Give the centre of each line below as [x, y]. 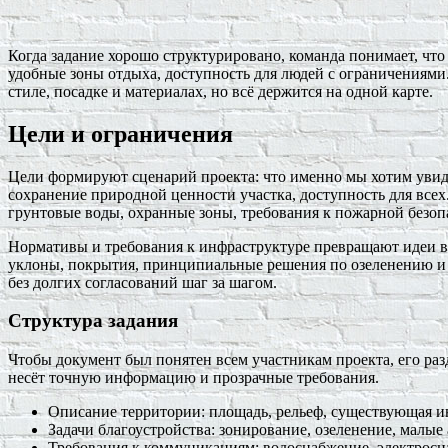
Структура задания [93, 321]
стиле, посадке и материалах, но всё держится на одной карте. [220, 91]
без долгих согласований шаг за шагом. [142, 282]
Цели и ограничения [120, 133]
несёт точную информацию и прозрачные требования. [193, 378]
